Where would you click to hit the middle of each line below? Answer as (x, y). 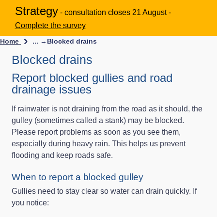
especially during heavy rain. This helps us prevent (99, 143)
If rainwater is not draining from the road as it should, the (107, 108)
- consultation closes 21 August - (115, 12)
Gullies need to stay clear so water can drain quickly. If (104, 191)
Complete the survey (50, 25)
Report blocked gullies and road (92, 77)
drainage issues (52, 89)
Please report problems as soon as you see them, (96, 132)
